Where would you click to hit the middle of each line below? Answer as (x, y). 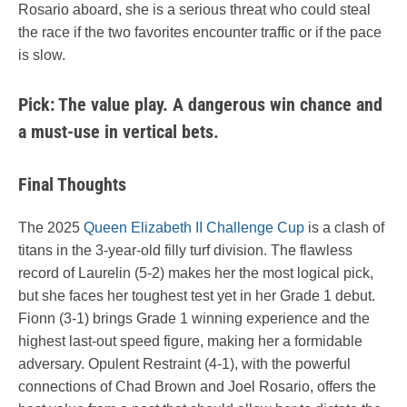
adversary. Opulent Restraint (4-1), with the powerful (184, 363)
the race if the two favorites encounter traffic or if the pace (200, 33)
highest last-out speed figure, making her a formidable (190, 341)
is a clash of (344, 227)
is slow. (42, 55)
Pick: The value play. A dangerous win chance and (200, 105)
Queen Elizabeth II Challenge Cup (194, 227)
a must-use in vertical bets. (119, 132)
